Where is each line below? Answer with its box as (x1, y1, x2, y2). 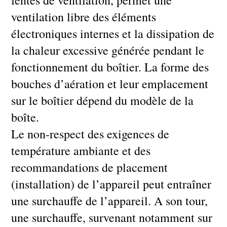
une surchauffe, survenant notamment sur (11, 209, 213, 226)
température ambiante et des (11, 142, 151, 159)
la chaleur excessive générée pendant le (11, 42, 205, 59)
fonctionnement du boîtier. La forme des (11, 59, 209, 75)
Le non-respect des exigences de (11, 126, 170, 142)
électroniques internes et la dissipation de (11, 25, 215, 42)
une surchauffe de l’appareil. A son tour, (11, 193, 208, 209)
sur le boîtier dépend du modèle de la (11, 92, 194, 109)
